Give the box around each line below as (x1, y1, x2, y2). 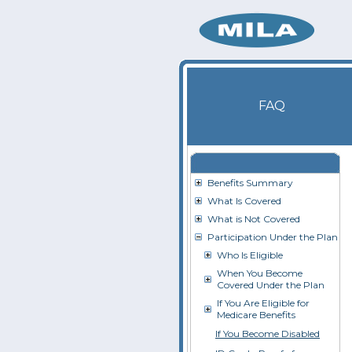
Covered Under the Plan (217, 279, 324, 291)
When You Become (217, 267, 302, 279)
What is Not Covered (207, 213, 300, 225)
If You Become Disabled (215, 328, 320, 339)
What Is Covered (207, 195, 281, 207)
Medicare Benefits (217, 309, 295, 321)
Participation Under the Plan (207, 231, 338, 243)
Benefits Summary (207, 177, 293, 189)
